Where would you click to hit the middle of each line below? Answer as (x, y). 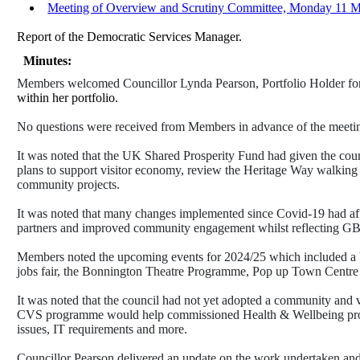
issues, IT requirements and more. (102, 329)
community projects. (69, 185)
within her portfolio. (68, 98)
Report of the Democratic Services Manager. (130, 37)
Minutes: (48, 61)
